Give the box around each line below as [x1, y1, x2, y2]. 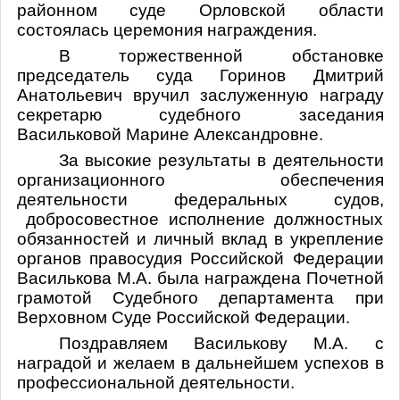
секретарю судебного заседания [16, 104, 384, 124]
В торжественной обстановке [58, 46, 384, 65]
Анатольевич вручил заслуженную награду [16, 85, 384, 104]
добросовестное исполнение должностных [16, 209, 384, 229]
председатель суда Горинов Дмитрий [16, 65, 384, 85]
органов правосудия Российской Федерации [16, 248, 384, 268]
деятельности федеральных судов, [16, 189, 384, 209]
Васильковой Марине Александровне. [16, 124, 323, 144]
